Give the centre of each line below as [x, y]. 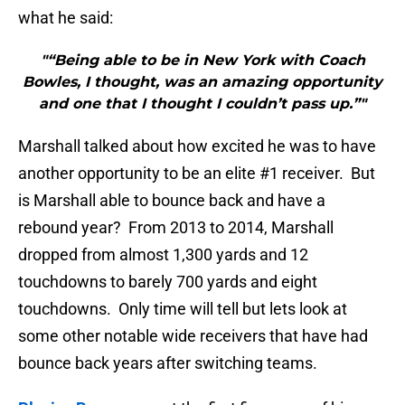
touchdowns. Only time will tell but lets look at [183, 309]
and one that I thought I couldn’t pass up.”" [202, 104]
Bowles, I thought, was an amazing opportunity [202, 82]
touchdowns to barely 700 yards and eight [168, 282]
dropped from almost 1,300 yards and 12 [163, 255]
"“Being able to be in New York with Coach [202, 61]
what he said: [66, 18]
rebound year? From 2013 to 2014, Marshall [176, 228]
